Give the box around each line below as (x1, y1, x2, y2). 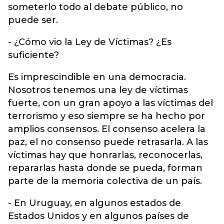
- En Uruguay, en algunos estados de (8, 197, 181, 208)
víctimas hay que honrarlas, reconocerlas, (8, 149, 202, 160)
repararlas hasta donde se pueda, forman (8, 162, 202, 173)
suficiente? (8, 49, 59, 60)
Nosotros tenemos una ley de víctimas (8, 84, 188, 95)
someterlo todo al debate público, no (8, 1, 183, 12)
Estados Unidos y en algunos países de (8, 210, 189, 221)
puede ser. (8, 14, 58, 25)
